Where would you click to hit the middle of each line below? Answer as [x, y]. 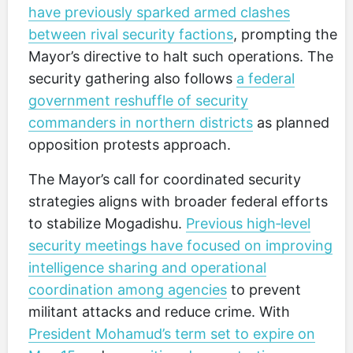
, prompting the [285, 34]
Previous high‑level [248, 223]
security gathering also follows [132, 78]
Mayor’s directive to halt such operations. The [181, 56]
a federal [266, 78]
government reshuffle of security [138, 100]
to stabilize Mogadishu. [107, 223]
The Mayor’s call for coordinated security [165, 179]
